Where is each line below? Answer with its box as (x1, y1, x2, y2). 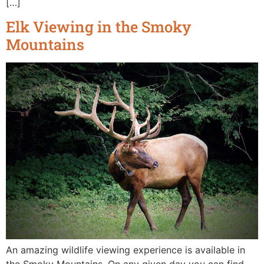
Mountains (6, 34, 84, 55)
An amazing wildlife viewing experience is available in (6, 244, 245, 256)
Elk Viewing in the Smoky (6, 16, 192, 37)
